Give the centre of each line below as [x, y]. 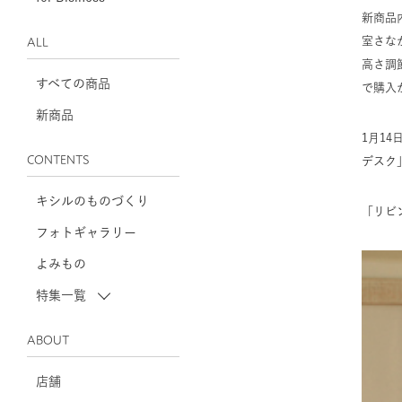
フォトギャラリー [86, 232]
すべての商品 [73, 83]
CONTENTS [58, 160]
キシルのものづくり [92, 201]
